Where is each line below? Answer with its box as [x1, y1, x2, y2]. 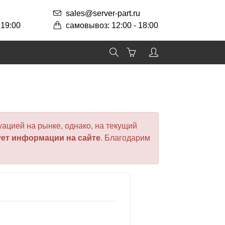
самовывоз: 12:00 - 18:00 [66, 21, 158, 30]
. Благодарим [100, 134, 150, 143]
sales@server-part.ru [66, 9, 140, 18]
